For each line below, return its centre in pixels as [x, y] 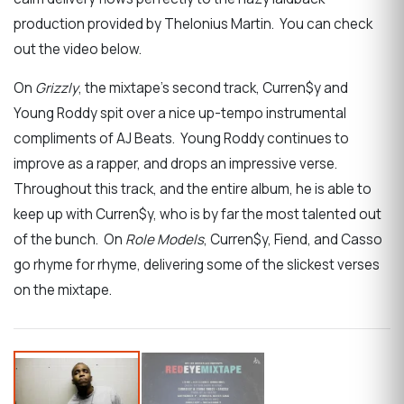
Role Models [165, 240]
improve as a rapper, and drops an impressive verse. [177, 164]
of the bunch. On [69, 240]
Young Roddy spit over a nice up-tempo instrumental [180, 114]
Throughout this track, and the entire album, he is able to [193, 189]
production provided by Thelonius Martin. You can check [193, 24]
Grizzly [57, 88]
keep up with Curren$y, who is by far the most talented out [197, 215]
